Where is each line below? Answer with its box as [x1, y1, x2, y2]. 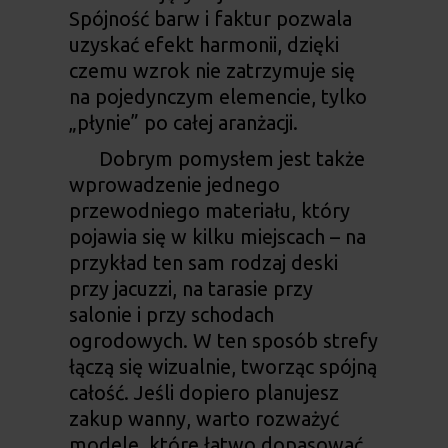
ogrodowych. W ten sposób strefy [68, 329, 378, 353]
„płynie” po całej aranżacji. [68, 111, 298, 135]
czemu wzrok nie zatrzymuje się [68, 59, 355, 83]
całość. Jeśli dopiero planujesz [68, 381, 339, 405]
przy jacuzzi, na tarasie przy [68, 277, 313, 301]
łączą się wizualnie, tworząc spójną [68, 355, 377, 379]
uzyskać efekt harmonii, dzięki [68, 33, 339, 57]
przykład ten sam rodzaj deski [68, 251, 338, 275]
